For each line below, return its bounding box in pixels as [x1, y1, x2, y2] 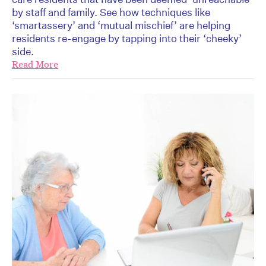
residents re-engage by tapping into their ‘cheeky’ [12, 32, 242, 45]
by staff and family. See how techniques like [12, 6, 210, 19]
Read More [12, 58, 58, 71]
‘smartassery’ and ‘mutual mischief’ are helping [12, 19, 230, 32]
